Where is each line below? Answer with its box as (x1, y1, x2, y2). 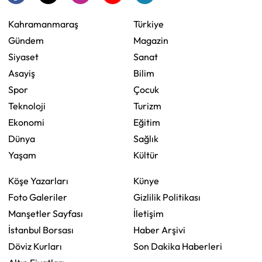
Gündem (8, 34, 44, 46)
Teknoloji (8, 99, 46, 112)
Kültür (133, 149, 158, 161)
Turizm (133, 99, 161, 112)
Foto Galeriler (8, 191, 67, 203)
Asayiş (8, 67, 35, 79)
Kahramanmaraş (8, 18, 78, 30)
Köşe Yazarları (8, 174, 68, 187)
